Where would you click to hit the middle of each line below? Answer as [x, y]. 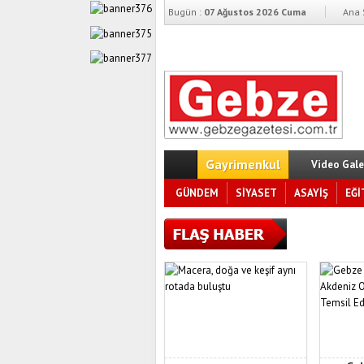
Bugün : [185, 12]
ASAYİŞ [311, 193]
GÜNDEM [197, 193]
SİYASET [256, 193]
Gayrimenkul [243, 164]
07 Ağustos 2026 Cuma [254, 12]
